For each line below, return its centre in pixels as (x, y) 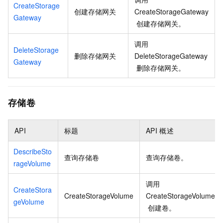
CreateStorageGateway (171, 11)
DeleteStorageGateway (171, 56)
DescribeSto (33, 151)
